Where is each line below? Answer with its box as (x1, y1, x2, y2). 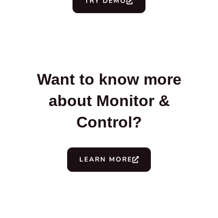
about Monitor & (48, 91, 170, 109)
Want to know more (36, 70, 182, 88)
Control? (76, 113, 142, 131)
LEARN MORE (79, 154, 132, 164)
